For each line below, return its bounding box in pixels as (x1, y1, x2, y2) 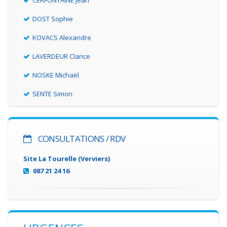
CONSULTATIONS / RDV (36, 133, 126, 145)
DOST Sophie (32, 14, 73, 24)
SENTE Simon (32, 89, 72, 99)
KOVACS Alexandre (32, 33, 91, 43)
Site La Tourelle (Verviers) (23, 154, 110, 164)
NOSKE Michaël (32, 70, 79, 80)
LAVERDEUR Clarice (32, 52, 90, 61)
